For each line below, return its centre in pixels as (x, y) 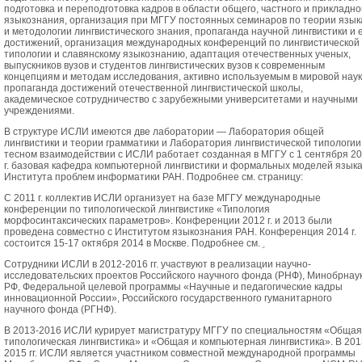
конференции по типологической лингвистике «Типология (137, 209)
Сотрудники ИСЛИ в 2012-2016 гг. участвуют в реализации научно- (157, 264)
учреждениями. (39, 110)
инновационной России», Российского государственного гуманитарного (168, 298)
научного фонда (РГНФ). (60, 309)
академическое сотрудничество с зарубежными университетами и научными (181, 99)
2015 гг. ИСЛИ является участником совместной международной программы (179, 353)
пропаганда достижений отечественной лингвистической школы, (153, 88)
